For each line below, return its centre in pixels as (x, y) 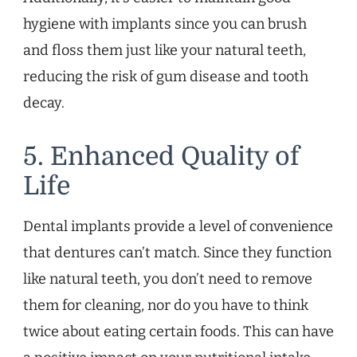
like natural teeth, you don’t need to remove (168, 279)
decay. (44, 103)
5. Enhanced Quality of (161, 157)
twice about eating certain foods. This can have (178, 332)
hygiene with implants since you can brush (165, 24)
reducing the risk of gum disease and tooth (166, 77)
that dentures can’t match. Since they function (177, 253)
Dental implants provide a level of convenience (178, 227)
